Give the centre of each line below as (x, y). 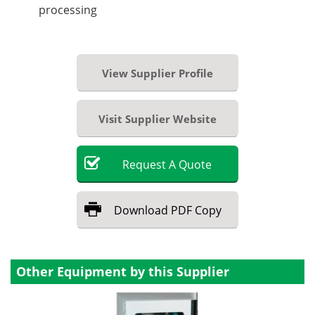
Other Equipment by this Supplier (123, 271)
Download (141, 210)
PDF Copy (196, 210)
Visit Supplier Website (157, 118)
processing (68, 9)
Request (144, 164)
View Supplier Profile (157, 73)
